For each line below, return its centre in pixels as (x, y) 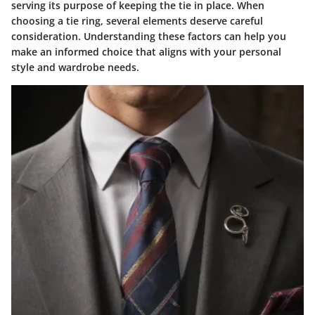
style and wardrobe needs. (75, 67)
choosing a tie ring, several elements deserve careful (137, 21)
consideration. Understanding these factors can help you (149, 37)
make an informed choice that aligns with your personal (146, 52)
